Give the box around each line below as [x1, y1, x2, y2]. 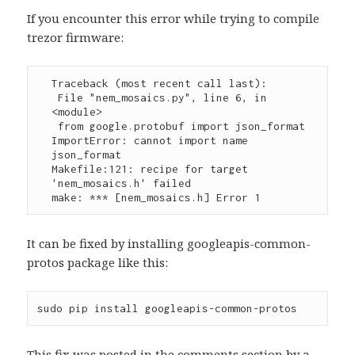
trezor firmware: [27, 29, 124, 45]
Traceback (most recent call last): [52, 76, 268, 90]
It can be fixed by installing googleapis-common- [27, 235, 311, 251]
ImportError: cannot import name [52, 133, 249, 147]
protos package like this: [27, 254, 169, 270]
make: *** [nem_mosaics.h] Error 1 [52, 190, 261, 204]
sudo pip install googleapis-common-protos [37, 301, 298, 315]
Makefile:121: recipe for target [52, 162, 249, 175]
